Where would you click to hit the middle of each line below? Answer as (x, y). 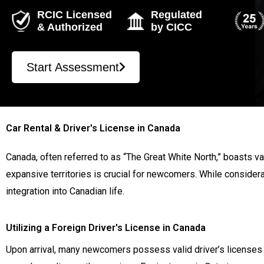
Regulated (177, 14)
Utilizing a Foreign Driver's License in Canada (106, 228)
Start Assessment (73, 67)
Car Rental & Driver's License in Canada (93, 128)
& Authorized (70, 27)
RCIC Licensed (74, 14)
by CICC (172, 27)
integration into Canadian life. (65, 191)
